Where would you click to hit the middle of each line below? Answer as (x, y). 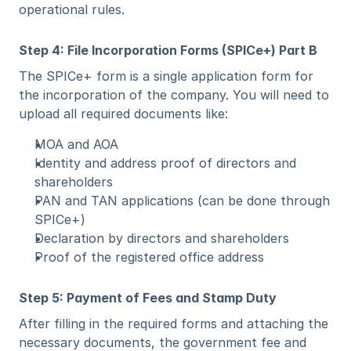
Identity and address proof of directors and (165, 163)
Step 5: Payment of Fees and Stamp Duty (148, 298)
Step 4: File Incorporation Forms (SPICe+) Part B (168, 50)
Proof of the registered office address (149, 257)
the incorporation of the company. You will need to (174, 95)
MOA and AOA (76, 144)
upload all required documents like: (123, 114)
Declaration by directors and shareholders (162, 238)
